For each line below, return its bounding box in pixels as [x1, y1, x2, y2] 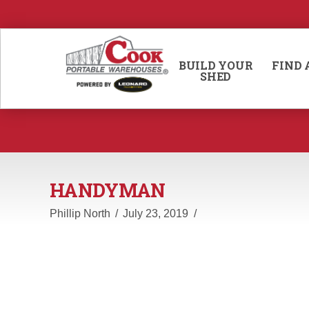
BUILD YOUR [178, 58, 253, 72]
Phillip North [50, 207, 110, 219]
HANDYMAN [50, 177, 166, 202]
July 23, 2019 [123, 207, 189, 219]
